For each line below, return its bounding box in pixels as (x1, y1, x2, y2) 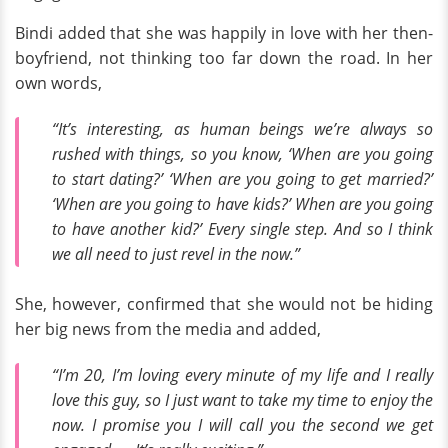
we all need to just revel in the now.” (52, 242, 300, 265)
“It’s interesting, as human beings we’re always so (52, 117, 433, 140)
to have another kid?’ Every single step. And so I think (52, 217, 433, 240)
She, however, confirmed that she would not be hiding (15, 293, 433, 316)
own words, (15, 71, 102, 94)
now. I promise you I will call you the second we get (52, 414, 433, 437)
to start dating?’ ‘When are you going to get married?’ (52, 167, 433, 190)
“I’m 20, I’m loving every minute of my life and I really (52, 364, 433, 387)
